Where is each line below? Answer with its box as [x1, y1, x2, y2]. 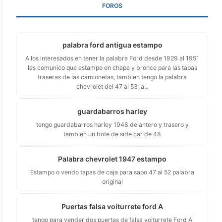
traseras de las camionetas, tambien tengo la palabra [38, 73, 187, 81]
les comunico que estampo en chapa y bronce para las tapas [27, 63, 197, 71]
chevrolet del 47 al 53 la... [76, 82, 149, 90]
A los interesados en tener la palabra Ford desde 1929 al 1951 [25, 54, 199, 62]
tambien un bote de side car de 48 [63, 130, 161, 138]
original [102, 177, 123, 185]
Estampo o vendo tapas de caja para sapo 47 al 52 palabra [30, 168, 194, 176]
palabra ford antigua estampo [62, 40, 163, 49]
